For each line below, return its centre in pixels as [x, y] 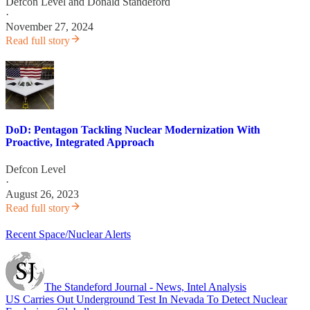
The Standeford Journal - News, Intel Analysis [145, 287]
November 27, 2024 [49, 26]
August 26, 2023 [42, 194]
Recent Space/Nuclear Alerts [68, 235]
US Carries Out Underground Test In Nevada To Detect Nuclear [146, 300]
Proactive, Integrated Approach [80, 142]
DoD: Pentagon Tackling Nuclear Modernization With [133, 129]
